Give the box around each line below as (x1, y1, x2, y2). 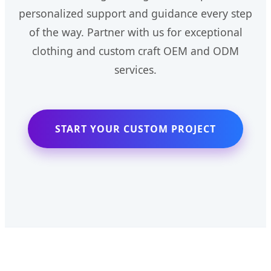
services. (114, 62, 157, 77)
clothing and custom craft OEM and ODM (32, 44, 239, 59)
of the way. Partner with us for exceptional (28, 25, 243, 40)
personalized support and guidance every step (19, 6, 252, 21)
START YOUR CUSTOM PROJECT (55, 122, 216, 136)
